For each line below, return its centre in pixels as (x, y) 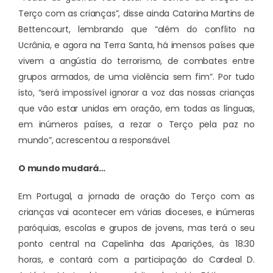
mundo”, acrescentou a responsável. (95, 140)
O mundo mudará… (62, 168)
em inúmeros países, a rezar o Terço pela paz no (136, 124)
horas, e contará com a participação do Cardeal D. (136, 259)
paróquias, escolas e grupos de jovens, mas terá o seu (136, 228)
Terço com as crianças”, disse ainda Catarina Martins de (136, 13)
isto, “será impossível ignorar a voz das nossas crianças (136, 92)
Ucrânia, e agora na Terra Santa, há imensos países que (136, 45)
